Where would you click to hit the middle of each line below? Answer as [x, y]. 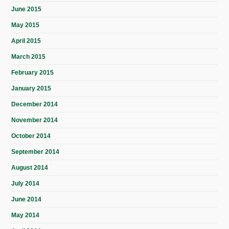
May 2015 [26, 25]
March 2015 [29, 57]
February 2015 [33, 73]
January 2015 [31, 89]
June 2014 [27, 200]
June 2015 [27, 9]
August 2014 [30, 168]
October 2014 [31, 136]
